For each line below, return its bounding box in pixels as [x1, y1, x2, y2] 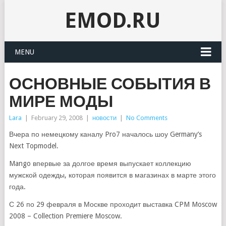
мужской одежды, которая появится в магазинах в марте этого [9, 171, 216, 179]
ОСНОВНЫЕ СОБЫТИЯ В [9, 74, 211, 93]
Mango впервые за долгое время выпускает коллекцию [9, 159, 191, 167]
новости [92, 114, 117, 122]
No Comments [126, 114, 167, 122]
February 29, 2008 [31, 114, 83, 122]
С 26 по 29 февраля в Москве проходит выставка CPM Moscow [9, 200, 217, 208]
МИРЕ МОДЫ [9, 92, 113, 111]
